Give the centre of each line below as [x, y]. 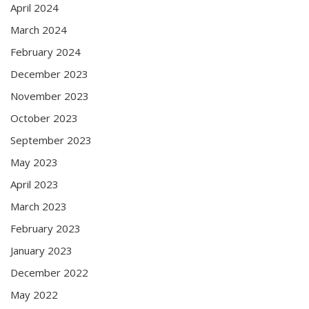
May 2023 [34, 162]
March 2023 [39, 206]
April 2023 [34, 184]
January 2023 [41, 250]
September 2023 [51, 140]
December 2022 [49, 272]
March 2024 [39, 29]
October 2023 [44, 118]
